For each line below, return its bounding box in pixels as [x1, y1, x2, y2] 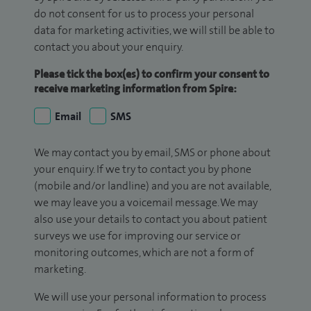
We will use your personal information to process [34, 289, 267, 305]
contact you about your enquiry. [34, 40, 183, 55]
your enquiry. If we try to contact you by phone [34, 162, 251, 177]
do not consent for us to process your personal [34, 6, 254, 22]
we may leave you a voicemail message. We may [34, 195, 258, 210]
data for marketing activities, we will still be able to [34, 23, 275, 38]
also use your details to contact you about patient [34, 212, 267, 227]
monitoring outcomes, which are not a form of [34, 245, 254, 260]
